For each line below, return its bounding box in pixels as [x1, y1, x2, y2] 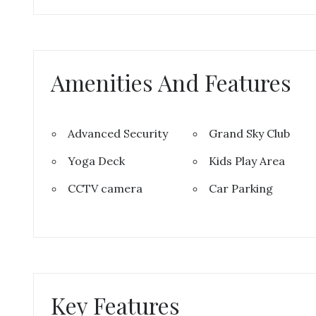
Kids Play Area [208, 154, 285, 168]
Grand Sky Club [208, 126, 290, 140]
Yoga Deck [68, 154, 125, 168]
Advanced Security [68, 126, 168, 140]
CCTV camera [68, 181, 142, 195]
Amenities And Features [51, 67, 291, 97]
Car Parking [208, 181, 273, 195]
